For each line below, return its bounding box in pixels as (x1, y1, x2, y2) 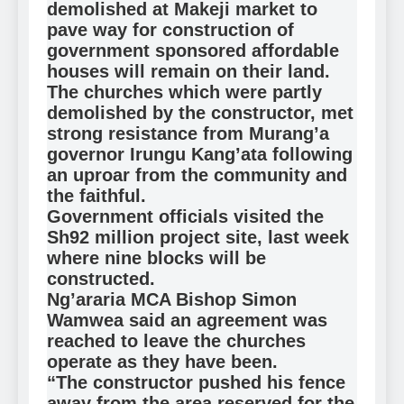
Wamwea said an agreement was (47, 309, 327, 330)
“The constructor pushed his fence (47, 372, 345, 392)
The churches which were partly (47, 81, 322, 102)
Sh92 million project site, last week (47, 226, 349, 247)
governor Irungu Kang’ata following (47, 143, 353, 164)
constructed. (47, 268, 155, 289)
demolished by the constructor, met (47, 102, 353, 123)
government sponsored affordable (47, 40, 339, 60)
